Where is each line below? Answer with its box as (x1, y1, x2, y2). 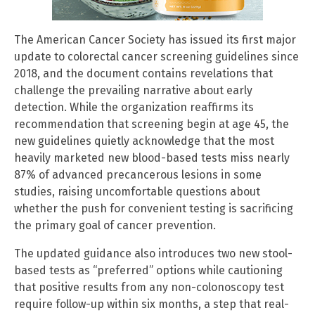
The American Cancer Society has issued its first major (14, 32, 296, 46)
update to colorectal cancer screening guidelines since (14, 49, 299, 63)
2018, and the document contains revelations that (14, 66, 273, 80)
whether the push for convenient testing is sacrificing (14, 201, 293, 215)
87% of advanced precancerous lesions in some (14, 167, 262, 181)
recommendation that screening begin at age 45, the (14, 117, 289, 131)
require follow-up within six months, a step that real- (14, 297, 289, 311)
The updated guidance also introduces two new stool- (14, 246, 292, 260)
